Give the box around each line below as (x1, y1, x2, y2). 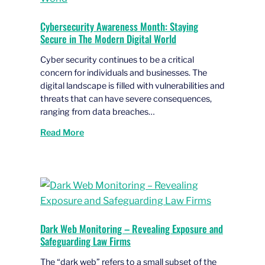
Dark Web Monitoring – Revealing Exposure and (40, 221, 223, 236)
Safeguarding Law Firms (40, 233, 131, 248)
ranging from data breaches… (40, 106, 155, 117)
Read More (40, 127, 84, 138)
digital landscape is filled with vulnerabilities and (40, 80, 225, 91)
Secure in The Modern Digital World (40, 31, 176, 47)
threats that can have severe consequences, (40, 93, 212, 104)
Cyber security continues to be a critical (40, 54, 194, 65)
